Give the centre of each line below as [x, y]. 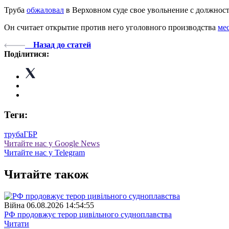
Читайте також [46, 175]
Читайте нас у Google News [52, 144]
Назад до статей [62, 44]
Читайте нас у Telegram [44, 153]
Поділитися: [27, 54]
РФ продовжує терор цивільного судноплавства [88, 215]
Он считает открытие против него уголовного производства [111, 27]
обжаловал [45, 10]
